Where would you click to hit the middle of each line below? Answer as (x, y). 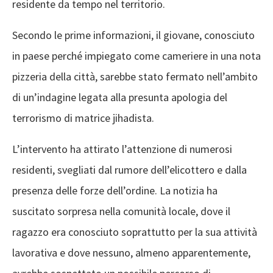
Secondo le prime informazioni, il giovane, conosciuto (133, 35)
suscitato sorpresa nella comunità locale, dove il (121, 211)
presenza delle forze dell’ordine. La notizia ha (115, 191)
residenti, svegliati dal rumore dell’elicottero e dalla (129, 170)
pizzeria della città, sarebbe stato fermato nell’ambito (135, 77)
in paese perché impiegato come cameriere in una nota (136, 56)
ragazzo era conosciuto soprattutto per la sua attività (135, 232)
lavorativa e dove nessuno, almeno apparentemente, (131, 253)
